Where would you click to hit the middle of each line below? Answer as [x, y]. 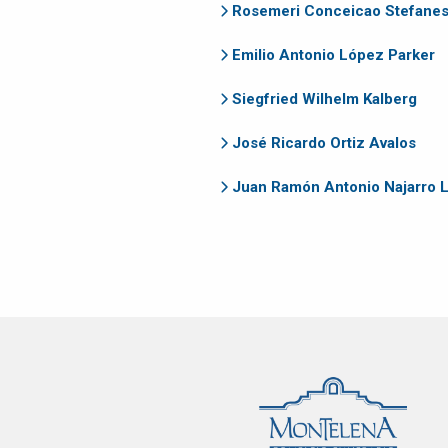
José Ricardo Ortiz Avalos [323, 143]
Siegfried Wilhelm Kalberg [324, 99]
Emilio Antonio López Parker [333, 55]
